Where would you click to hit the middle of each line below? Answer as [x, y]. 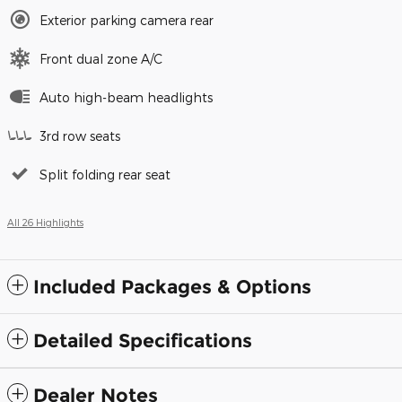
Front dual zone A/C [101, 59]
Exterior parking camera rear [127, 21]
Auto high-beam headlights [126, 98]
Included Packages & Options [172, 287]
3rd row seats [80, 136]
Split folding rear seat [105, 175]
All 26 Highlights [45, 223]
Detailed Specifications [143, 341]
